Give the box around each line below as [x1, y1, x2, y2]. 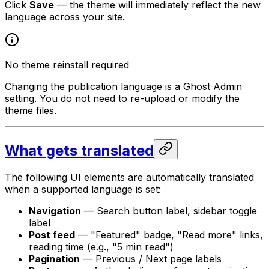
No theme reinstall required [5, 59, 129, 71]
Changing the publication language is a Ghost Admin [5, 80, 242, 93]
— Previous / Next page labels [80, 253, 222, 265]
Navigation [29, 205, 81, 217]
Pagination [29, 253, 80, 265]
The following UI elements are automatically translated [5, 171, 254, 184]
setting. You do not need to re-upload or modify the [5, 92, 240, 105]
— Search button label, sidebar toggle [81, 205, 257, 217]
